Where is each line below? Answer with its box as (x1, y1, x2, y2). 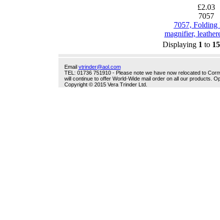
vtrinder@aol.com (78, 64, 121, 70)
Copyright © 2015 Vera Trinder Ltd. (64, 82, 147, 87)
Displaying (162, 40, 198, 49)
